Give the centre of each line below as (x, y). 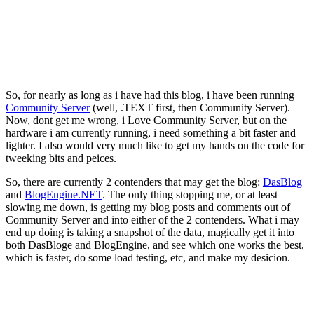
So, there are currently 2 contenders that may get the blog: (134, 182)
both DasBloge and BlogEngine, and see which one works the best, (155, 245)
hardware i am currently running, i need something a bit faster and (151, 132)
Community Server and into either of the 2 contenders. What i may (152, 219)
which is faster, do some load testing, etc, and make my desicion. (148, 257)
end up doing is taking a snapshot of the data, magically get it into (150, 232)
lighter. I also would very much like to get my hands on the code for (155, 145)
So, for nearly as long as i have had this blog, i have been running (150, 95)
